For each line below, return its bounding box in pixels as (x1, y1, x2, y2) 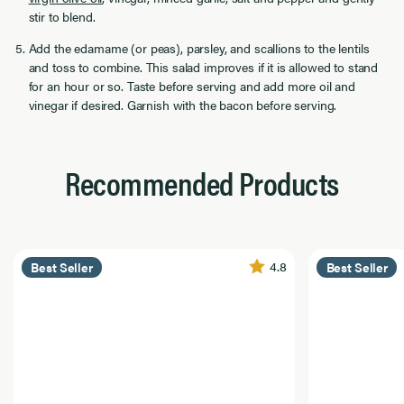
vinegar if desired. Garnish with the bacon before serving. (28, 96, 337, 115)
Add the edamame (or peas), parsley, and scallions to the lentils (28, 39, 370, 58)
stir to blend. (28, 7, 96, 26)
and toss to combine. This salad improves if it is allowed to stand (28, 58, 379, 77)
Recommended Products (65, 158, 339, 206)
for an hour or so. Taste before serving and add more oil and (28, 77, 356, 96)
